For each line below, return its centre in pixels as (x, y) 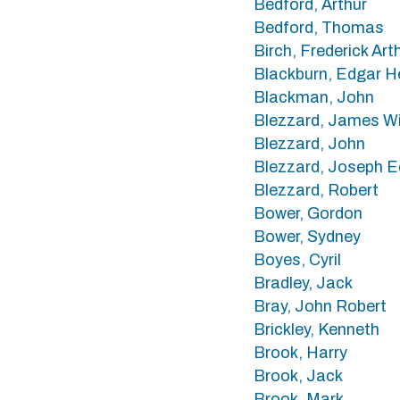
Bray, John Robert (320, 306)
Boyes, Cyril (297, 260)
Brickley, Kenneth (317, 329)
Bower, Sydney (307, 237)
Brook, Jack (298, 376)
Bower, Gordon (308, 213)
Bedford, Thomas (319, 28)
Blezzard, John (309, 144)
